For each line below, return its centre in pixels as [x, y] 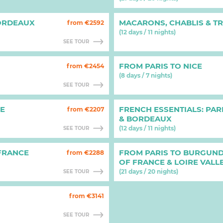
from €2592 [86, 23]
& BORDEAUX [145, 119]
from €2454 [85, 66]
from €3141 [87, 196]
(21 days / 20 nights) [149, 171]
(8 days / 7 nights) [146, 75]
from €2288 [85, 153]
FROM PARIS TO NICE [161, 66]
